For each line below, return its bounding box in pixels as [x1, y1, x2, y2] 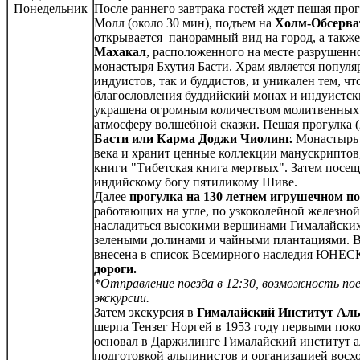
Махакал [94, 45, 146, 59]
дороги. [94, 262, 137, 276]
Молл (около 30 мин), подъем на [94, 16, 275, 31]
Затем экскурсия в [94, 305, 197, 320]
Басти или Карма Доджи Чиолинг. [94, 132, 292, 146]
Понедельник [13, 2, 88, 16]
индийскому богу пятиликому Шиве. [94, 175, 297, 190]
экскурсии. [94, 291, 149, 305]
